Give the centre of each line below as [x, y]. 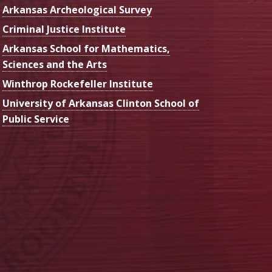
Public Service [36, 119]
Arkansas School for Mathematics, [86, 49]
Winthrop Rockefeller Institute [78, 84]
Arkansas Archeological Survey [77, 10]
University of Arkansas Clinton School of [101, 103]
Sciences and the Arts [55, 64]
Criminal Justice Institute [64, 29]
